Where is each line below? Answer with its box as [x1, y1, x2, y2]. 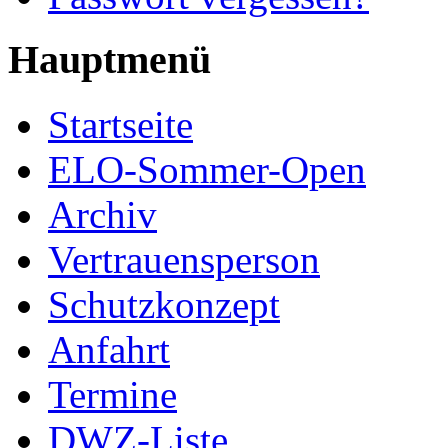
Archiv [48, 192, 157, 236]
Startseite [48, 102, 193, 146]
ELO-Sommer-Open [48, 147, 366, 191]
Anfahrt [48, 327, 170, 371]
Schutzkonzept [48, 282, 280, 326]
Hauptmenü [8, 37, 211, 83]
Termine [48, 372, 177, 416]
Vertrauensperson [48, 237, 320, 281]
